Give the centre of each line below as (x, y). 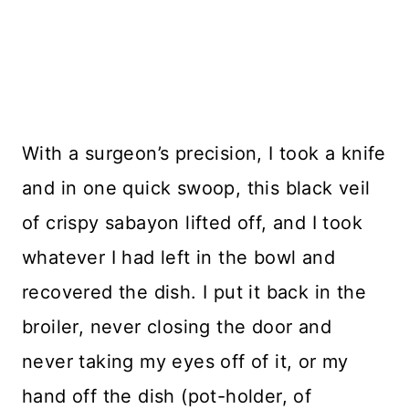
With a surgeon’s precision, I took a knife (204, 154)
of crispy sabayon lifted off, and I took (192, 223)
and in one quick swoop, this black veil (196, 189)
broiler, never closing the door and (177, 327)
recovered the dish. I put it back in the (194, 293)
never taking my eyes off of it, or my (185, 362)
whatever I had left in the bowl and (178, 258)
